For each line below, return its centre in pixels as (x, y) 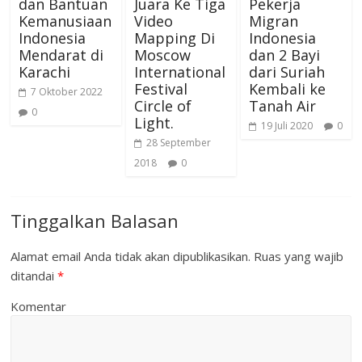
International (179, 72)
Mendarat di (61, 55)
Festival (160, 88)
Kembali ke (287, 88)
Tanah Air (282, 105)
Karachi (45, 72)
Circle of (162, 105)
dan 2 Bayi (284, 55)
